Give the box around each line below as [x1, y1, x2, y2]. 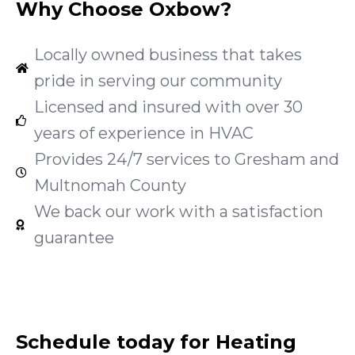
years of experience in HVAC [33, 124, 254, 143]
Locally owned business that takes [33, 45, 302, 65]
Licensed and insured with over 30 [33, 97, 303, 117]
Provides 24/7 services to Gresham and [33, 150, 339, 170]
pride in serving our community [33, 71, 282, 91]
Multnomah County [33, 176, 186, 196]
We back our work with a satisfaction [33, 202, 323, 222]
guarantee [33, 228, 114, 248]
